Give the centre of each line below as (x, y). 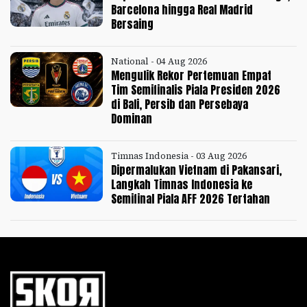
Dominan (132, 118)
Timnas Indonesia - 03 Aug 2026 (179, 156)
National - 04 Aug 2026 (159, 61)
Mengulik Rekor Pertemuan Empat (192, 75)
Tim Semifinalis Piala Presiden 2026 (196, 89)
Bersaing (133, 24)
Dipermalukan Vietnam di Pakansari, (197, 170)
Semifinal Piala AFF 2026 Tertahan (191, 198)
